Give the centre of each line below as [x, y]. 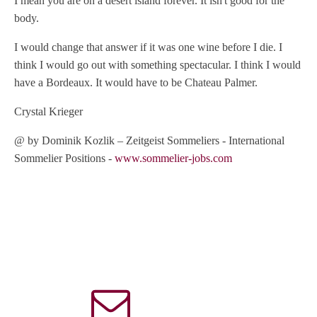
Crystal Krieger [48, 111]
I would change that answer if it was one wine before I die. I [148, 47]
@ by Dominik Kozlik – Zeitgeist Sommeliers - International [149, 140]
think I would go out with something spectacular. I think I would [157, 64]
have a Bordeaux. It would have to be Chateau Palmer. [136, 82]
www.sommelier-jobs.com [173, 158]
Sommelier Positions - [64, 158]
